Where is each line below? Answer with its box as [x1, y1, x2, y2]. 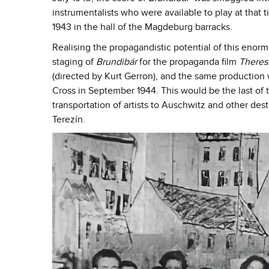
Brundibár [96, 56, 139, 68]
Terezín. [52, 113, 85, 125]
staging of [52, 56, 96, 68]
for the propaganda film [139, 56, 239, 68]
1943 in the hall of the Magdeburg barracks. [52, 21, 232, 33]
